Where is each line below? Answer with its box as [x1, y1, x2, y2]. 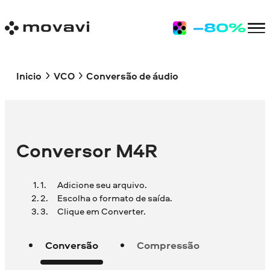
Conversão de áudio [86, 69, 178, 83]
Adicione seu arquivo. [57, 178, 146, 192]
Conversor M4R [16, 137, 158, 164]
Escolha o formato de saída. [57, 192, 172, 205]
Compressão [137, 238, 200, 253]
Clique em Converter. [57, 205, 145, 218]
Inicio [16, 69, 42, 83]
